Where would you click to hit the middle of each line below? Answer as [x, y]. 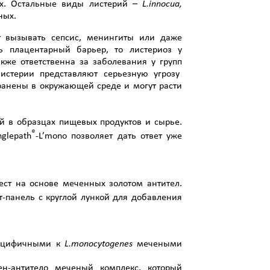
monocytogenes [102, 244]
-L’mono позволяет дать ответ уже [109, 136]
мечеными [160, 244]
